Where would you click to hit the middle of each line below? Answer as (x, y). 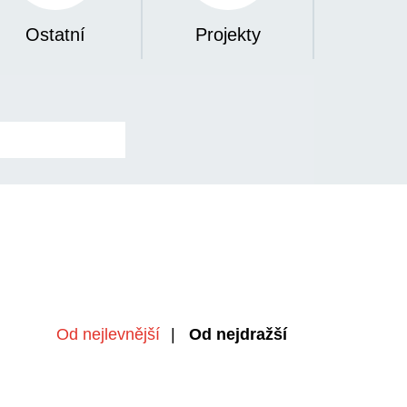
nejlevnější (121, 335)
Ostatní (55, 35)
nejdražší (252, 335)
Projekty (228, 35)
